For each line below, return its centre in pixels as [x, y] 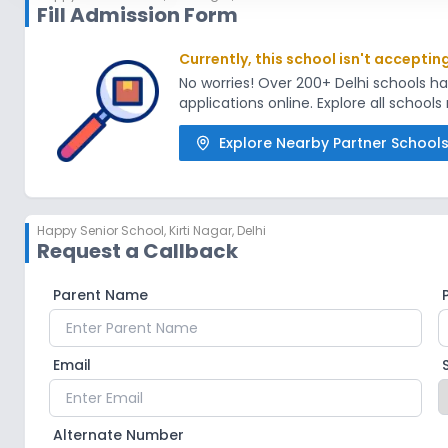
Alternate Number [118, 435]
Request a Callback [137, 251]
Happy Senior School [100, 230]
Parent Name [100, 295]
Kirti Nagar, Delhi [217, 230]
